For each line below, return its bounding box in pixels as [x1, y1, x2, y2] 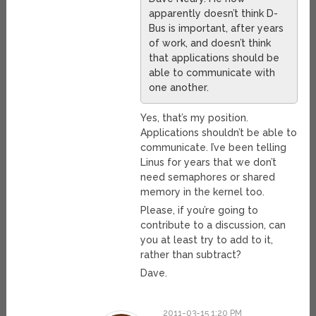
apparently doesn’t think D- [149, 8, 279, 20]
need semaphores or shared [140, 171, 276, 183]
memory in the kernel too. [140, 186, 265, 198]
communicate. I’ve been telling [140, 142, 287, 154]
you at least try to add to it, [140, 234, 274, 246]
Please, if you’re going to [140, 205, 259, 217]
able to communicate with [149, 67, 276, 79]
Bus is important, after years [149, 23, 284, 35]
